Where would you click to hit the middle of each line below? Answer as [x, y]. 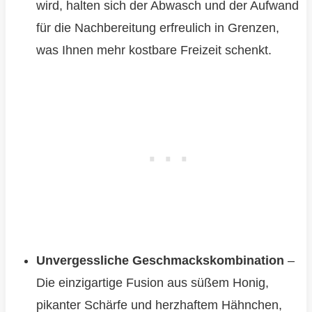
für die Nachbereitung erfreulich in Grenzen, [157, 28]
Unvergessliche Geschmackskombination [160, 261]
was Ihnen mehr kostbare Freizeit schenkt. [154, 50]
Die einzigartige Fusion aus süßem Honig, [152, 283]
